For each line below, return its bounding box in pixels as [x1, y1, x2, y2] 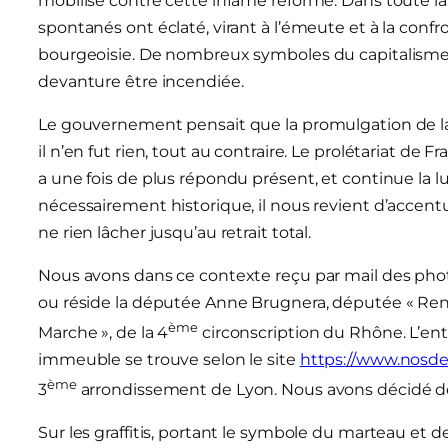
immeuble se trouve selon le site [38, 349, 300, 369]
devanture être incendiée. [38, 71, 244, 91]
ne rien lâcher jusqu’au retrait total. [38, 222, 312, 242]
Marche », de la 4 [38, 322, 169, 342]
